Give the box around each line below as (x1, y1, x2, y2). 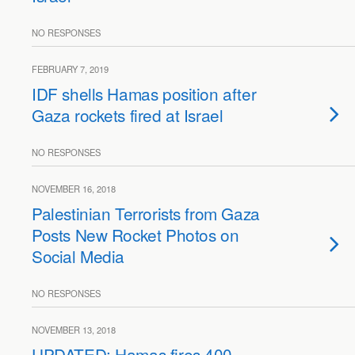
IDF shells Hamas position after (32, 82, 257, 105)
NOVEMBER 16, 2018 (32, 182, 116, 195)
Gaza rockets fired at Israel (32, 103, 223, 127)
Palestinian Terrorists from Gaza (32, 201, 260, 225)
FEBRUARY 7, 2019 (32, 63, 109, 75)
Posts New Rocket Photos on (32, 223, 239, 246)
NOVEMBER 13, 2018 (32, 323, 116, 336)
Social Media (32, 244, 125, 268)
